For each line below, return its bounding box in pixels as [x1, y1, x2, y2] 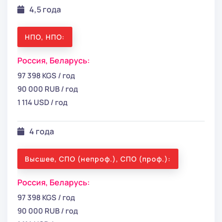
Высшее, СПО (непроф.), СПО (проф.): [25, 154, 171, 164]
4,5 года [29, 3, 61, 15]
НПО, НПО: [25, 32, 65, 42]
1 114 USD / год [17, 97, 67, 108]
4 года [29, 125, 54, 137]
